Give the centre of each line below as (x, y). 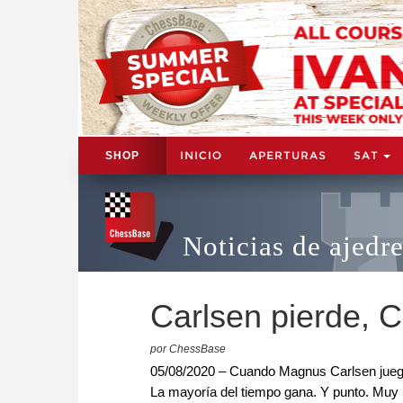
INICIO (201, 155)
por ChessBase (188, 349)
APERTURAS (288, 155)
